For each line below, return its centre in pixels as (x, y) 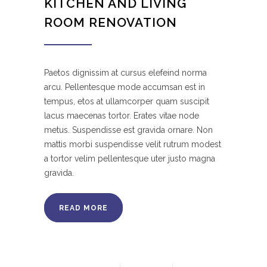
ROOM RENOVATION (111, 23)
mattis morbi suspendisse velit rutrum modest (133, 145)
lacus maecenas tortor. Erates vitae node (122, 116)
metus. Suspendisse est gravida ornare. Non (128, 130)
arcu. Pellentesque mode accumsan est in (125, 87)
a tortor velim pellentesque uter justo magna (130, 159)
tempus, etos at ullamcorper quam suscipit (127, 102)
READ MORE (83, 208)
